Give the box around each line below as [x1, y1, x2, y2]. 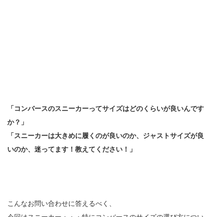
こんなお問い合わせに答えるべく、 [7, 200, 116, 208]
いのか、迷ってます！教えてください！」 [7, 145, 136, 154]
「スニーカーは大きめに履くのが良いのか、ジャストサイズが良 [7, 132, 204, 140]
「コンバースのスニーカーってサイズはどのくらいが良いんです [7, 105, 204, 113]
